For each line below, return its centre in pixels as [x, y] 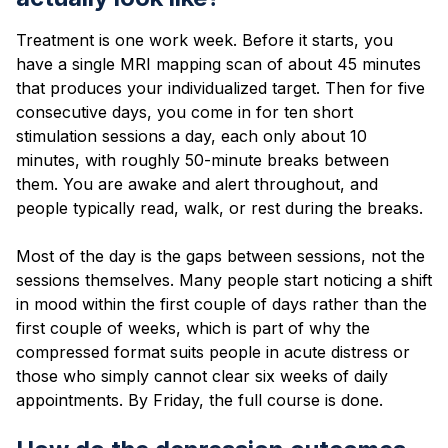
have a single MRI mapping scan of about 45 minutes [218, 63]
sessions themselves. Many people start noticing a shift [224, 279]
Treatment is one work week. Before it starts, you [204, 39]
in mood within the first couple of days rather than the [221, 303]
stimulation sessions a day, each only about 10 [191, 135]
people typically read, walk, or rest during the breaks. [219, 207]
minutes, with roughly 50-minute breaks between [202, 159]
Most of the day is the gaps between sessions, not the [220, 255]
